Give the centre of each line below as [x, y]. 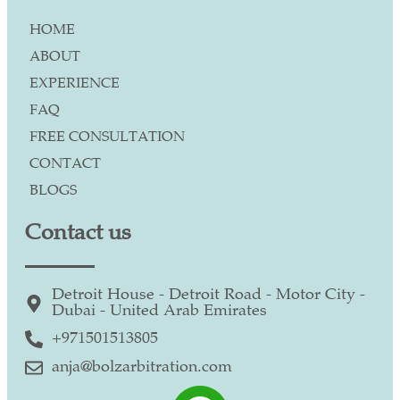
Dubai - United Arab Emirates [159, 311]
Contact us [78, 234]
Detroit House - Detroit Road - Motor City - [208, 295]
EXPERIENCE [75, 84]
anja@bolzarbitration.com [142, 367]
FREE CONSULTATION [107, 137]
